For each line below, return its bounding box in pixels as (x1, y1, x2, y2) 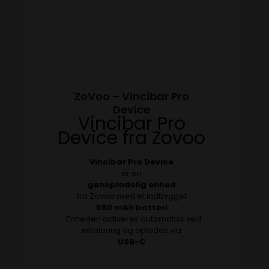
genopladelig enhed (87, 178, 176, 190)
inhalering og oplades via (82, 224, 181, 236)
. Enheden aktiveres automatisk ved (62, 213, 201, 225)
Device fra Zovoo (58, 125, 205, 151)
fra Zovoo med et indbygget (76, 190, 187, 202)
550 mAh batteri (95, 201, 168, 213)
